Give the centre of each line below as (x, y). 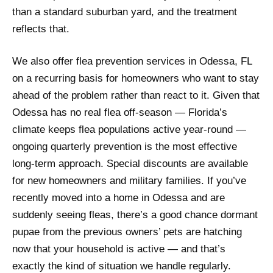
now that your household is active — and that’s (119, 249)
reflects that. (41, 29)
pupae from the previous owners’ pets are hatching (127, 232)
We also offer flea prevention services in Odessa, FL (132, 62)
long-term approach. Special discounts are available (130, 164)
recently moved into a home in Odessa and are (119, 198)
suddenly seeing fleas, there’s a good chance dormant (135, 215)
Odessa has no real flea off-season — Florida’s (120, 113)
